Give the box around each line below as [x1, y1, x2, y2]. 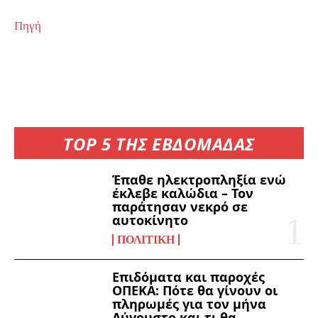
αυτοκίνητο [112, 211, 189, 229]
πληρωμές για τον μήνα [112, 295, 267, 312]
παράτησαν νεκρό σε [112, 197, 248, 215]
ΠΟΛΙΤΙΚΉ [117, 233, 175, 246]
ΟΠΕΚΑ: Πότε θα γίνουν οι [112, 281, 278, 299]
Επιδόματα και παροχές [112, 268, 265, 285]
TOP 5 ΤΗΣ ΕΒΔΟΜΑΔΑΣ [63, 132, 255, 156]
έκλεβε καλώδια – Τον [112, 184, 254, 202]
